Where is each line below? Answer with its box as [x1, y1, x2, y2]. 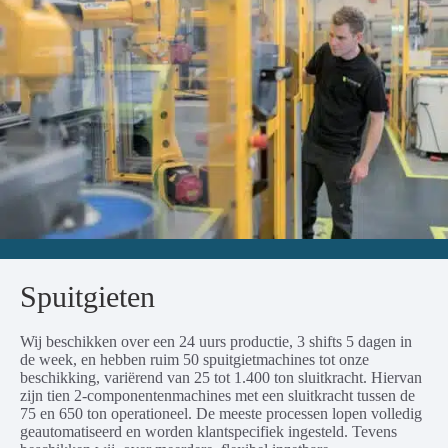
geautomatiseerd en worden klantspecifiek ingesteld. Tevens [20, 422, 397, 440]
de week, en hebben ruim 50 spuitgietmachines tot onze [20, 350, 369, 368]
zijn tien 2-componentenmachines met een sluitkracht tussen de [20, 386, 415, 404]
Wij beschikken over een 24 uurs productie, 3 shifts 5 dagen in [20, 332, 412, 350]
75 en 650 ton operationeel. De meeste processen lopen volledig [20, 404, 422, 422]
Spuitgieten [20, 279, 155, 313]
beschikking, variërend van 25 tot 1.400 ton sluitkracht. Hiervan [20, 368, 422, 386]
